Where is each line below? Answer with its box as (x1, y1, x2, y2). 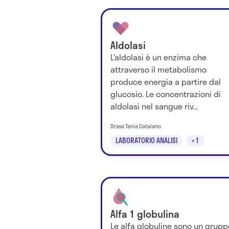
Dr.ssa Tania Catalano (110, 122, 161, 131)
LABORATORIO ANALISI (116, 135, 177, 146)
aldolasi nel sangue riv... (110, 100, 198, 113)
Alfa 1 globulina (110, 207, 179, 222)
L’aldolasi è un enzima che (110, 51, 207, 64)
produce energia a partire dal (110, 75, 221, 88)
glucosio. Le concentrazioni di (110, 87, 221, 101)
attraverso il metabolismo (110, 63, 207, 76)
